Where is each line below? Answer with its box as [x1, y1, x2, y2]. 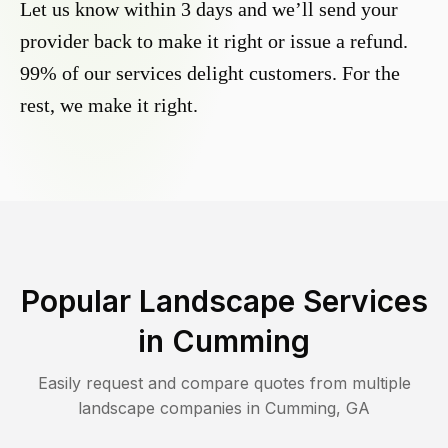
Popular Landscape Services [20, 283, 428, 320]
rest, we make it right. [20, 94, 198, 117]
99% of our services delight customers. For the [20, 62, 400, 85]
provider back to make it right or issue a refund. [20, 30, 408, 53]
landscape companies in [78, 398, 265, 419]
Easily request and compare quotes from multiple [37, 373, 411, 394]
